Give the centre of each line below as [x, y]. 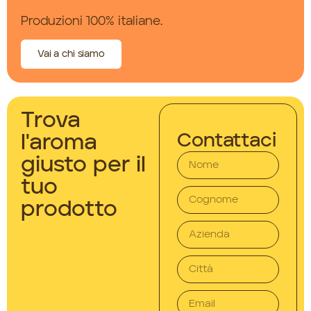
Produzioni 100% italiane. [92, 21]
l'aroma [59, 144]
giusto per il [84, 166]
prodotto [69, 211]
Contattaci [227, 142]
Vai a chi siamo [71, 54]
